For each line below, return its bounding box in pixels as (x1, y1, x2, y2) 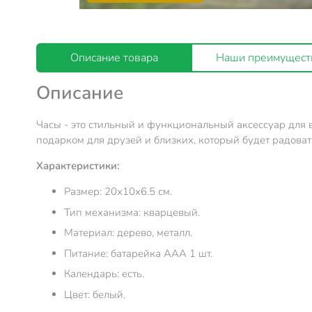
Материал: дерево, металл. (64, 226, 192, 240)
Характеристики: (36, 159, 120, 173)
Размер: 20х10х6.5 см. (64, 185, 172, 199)
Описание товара (70, 50, 158, 66)
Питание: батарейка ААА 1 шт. (64, 246, 212, 260)
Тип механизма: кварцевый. (64, 205, 200, 219)
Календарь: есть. (64, 267, 144, 281)
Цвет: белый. (64, 287, 125, 302)
